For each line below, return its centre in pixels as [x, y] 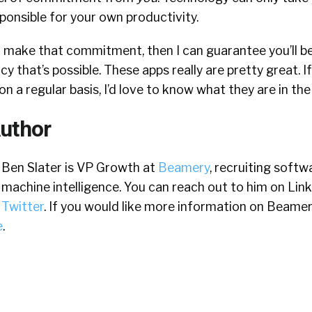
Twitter [23, 206]
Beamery [184, 167]
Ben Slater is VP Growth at [80, 167]
